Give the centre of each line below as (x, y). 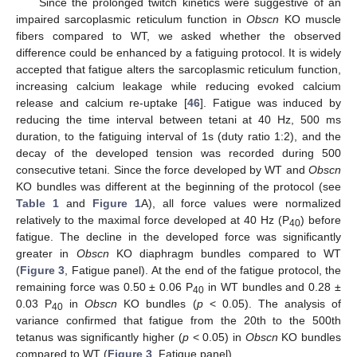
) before (321, 220)
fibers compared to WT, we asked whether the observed (178, 35)
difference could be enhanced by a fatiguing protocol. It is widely (178, 52)
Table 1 (37, 203)
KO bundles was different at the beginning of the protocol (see (178, 186)
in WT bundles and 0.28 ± (273, 286)
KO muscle (310, 19)
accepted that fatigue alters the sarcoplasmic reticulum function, (178, 69)
